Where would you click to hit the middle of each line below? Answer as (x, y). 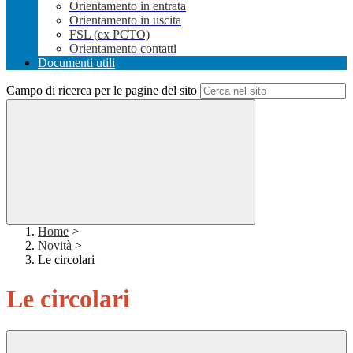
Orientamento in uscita (125, 20)
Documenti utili (76, 63)
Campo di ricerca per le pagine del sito (102, 91)
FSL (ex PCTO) (110, 35)
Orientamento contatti (123, 49)
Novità (55, 246)
